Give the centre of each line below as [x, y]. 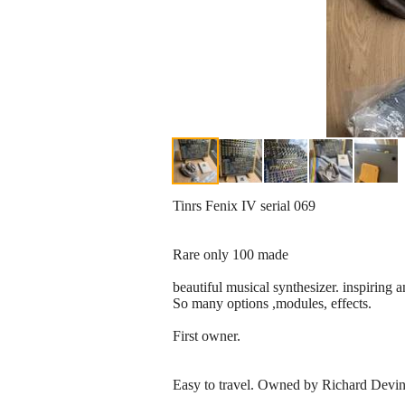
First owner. [207, 336]
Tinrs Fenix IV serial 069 [244, 206]
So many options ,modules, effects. [272, 304]
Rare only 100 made [231, 255]
